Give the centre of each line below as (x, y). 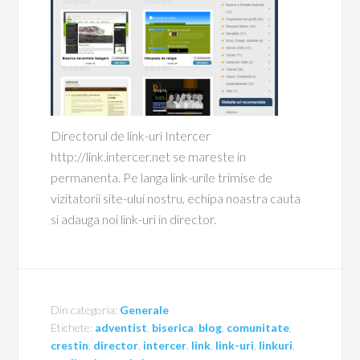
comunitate (258, 327)
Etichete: (73, 327)
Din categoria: (86, 310)
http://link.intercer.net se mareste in (149, 156)
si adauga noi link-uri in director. (134, 219)
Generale (145, 310)
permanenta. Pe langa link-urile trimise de (162, 177)
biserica (173, 327)
